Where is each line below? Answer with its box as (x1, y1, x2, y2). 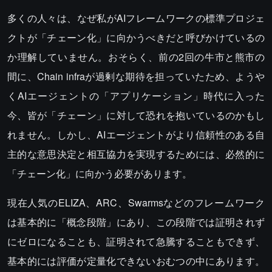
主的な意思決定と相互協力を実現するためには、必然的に (7, 147, 265, 161)
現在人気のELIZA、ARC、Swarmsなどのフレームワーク (7, 195, 265, 209)
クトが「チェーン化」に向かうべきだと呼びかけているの (7, 30, 265, 44)
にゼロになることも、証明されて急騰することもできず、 (7, 234, 265, 248)
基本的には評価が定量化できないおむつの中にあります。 (7, 254, 265, 268)
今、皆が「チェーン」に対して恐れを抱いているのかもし (7, 108, 265, 122)
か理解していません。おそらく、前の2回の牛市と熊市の (7, 50, 265, 64)
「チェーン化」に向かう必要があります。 (7, 166, 192, 180)
